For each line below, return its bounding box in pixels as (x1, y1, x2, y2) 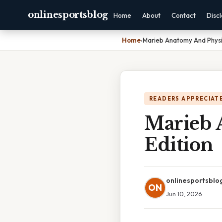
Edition (144, 134, 214, 156)
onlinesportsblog (28, 9, 109, 20)
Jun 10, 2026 (166, 190, 202, 198)
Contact (171, 11, 196, 19)
